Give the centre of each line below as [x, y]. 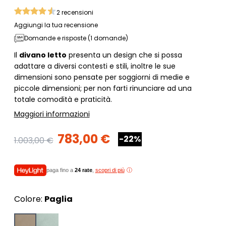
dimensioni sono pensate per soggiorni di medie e [102, 77]
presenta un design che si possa [124, 55]
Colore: [29, 199]
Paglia [58, 199]
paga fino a [60, 170]
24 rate [83, 170]
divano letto [43, 55]
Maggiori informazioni [52, 114]
